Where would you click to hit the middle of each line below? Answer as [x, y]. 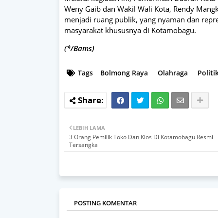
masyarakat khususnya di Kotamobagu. [130, 30]
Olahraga [173, 73]
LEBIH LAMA [89, 127]
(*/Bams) [79, 48]
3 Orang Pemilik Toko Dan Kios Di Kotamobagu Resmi [141, 137]
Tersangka [83, 145]
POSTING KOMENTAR [105, 203]
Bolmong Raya [124, 73]
